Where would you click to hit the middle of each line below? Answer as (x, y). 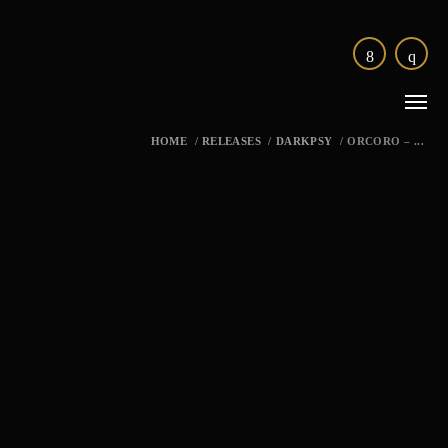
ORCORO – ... (385, 141)
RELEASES (231, 141)
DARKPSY (304, 141)
